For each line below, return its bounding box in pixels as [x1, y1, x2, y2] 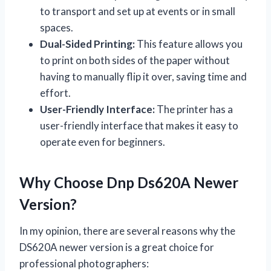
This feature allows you [135, 37, 243, 50]
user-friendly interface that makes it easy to [40, 119, 238, 132]
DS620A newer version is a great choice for [19, 240, 214, 253]
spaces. [40, 21, 73, 34]
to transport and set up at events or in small [40, 4, 235, 18]
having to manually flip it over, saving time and [40, 70, 247, 83]
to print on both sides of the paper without [40, 53, 230, 67]
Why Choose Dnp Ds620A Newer [19, 173, 238, 191]
